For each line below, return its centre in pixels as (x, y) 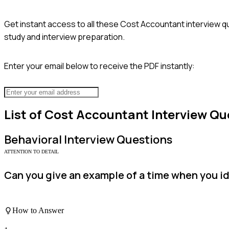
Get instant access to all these (62, 24)
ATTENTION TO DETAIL (31, 152)
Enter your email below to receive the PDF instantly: (99, 66)
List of (24, 114)
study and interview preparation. (64, 37)
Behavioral (33, 140)
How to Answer (38, 210)
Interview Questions (117, 140)
